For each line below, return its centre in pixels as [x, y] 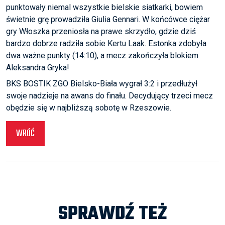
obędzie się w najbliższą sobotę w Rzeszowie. [89, 108]
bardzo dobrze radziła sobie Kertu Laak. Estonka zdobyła [106, 44]
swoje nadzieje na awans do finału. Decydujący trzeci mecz [109, 96]
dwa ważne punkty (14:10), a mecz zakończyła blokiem [102, 56]
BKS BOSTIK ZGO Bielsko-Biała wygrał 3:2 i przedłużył [102, 84]
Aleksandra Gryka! [38, 68]
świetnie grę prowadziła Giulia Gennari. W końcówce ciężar [108, 20]
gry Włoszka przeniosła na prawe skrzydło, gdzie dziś [101, 32]
